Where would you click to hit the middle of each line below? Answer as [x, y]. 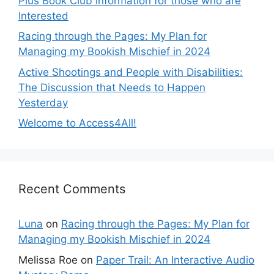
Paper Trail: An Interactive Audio [175, 260]
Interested [43, 16]
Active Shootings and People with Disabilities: [131, 72]
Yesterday [43, 102]
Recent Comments [72, 189]
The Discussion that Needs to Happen [112, 87]
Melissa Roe [48, 260]
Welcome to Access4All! [77, 123]
